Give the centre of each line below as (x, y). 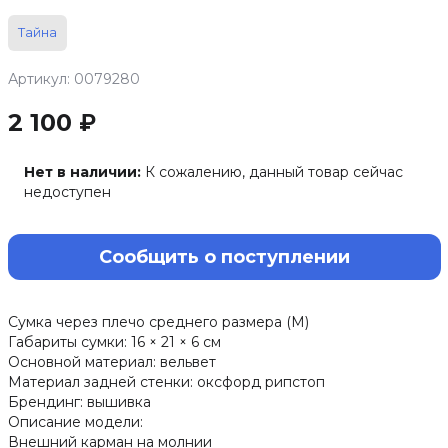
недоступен (67, 192)
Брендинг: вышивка (79, 402)
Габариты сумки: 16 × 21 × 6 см (114, 342)
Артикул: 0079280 (73, 79)
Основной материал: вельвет (111, 362)
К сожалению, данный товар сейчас (273, 172)
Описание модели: (75, 422)
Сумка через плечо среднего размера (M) (158, 322)
